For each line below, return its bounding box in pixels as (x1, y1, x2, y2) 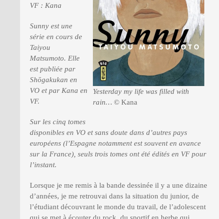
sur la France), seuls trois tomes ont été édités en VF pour (30, 150, 206, 158)
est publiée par (30, 65, 75, 73)
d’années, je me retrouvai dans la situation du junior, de (30, 192, 199, 200)
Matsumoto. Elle (30, 54, 80, 62)
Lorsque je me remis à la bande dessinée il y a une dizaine (30, 181, 207, 189)
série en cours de (30, 33, 82, 41)
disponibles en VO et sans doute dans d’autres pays (30, 129, 187, 136)
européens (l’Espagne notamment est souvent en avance (30, 139, 201, 147)
